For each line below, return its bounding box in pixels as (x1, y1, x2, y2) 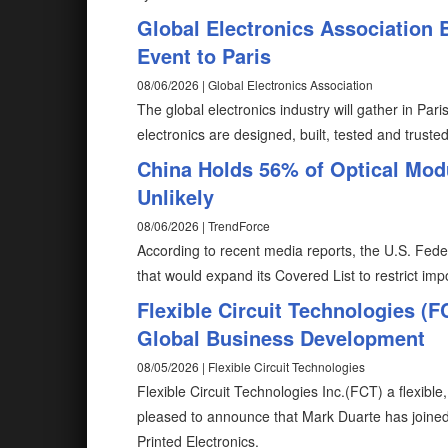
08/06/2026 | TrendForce (137, 217, 270, 234)
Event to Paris (137, 41, 271, 70)
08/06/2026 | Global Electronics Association (137, 76, 373, 93)
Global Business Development (137, 323, 425, 352)
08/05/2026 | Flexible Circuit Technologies (137, 358, 365, 375)
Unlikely (137, 182, 214, 211)
